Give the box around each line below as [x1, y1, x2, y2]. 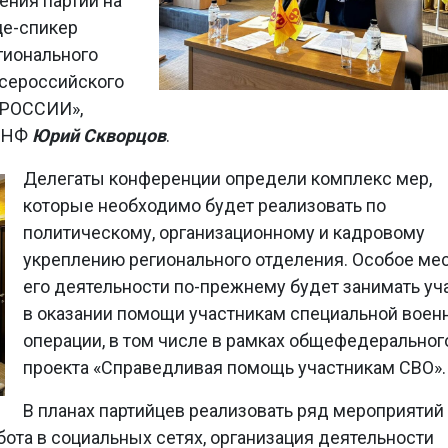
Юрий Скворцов [32, 125, 166, 146]
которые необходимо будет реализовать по [23, 195, 386, 216]
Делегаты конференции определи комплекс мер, [23, 168, 432, 189]
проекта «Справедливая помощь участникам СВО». [23, 357, 446, 378]
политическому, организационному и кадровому [23, 222, 425, 243]
